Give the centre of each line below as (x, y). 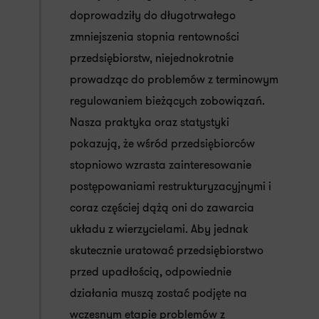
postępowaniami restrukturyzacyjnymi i (171, 186)
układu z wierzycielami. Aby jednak (159, 229)
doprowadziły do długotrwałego (153, 15)
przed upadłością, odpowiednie (151, 272)
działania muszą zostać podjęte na (158, 293)
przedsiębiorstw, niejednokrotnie (152, 58)
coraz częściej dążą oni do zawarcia (162, 208)
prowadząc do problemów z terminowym (174, 79)
